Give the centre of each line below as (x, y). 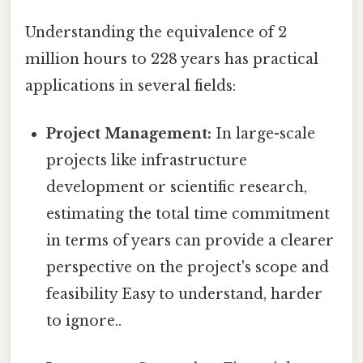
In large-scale (264, 134)
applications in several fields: (130, 85)
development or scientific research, (177, 188)
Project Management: (129, 134)
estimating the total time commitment (188, 214)
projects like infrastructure (147, 161)
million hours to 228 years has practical (172, 59)
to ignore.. (84, 321)
